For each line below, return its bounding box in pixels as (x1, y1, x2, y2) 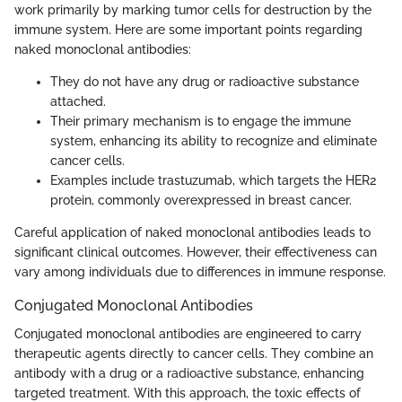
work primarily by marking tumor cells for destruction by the (14, 2, 371, 17)
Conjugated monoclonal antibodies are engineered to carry (14, 327, 362, 342)
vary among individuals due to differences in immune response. (14, 264, 386, 279)
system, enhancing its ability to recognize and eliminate (50, 133, 377, 148)
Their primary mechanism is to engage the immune (50, 113, 351, 128)
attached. (50, 93, 106, 109)
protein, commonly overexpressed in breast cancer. (50, 192, 352, 207)
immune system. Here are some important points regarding (14, 22, 363, 37)
